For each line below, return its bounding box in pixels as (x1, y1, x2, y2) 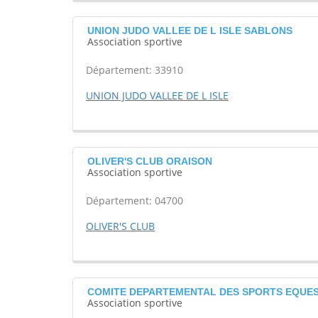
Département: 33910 (86, 63, 183, 77)
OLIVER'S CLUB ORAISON (87, 155, 212, 168)
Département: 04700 (86, 194, 183, 208)
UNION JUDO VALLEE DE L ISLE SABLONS (87, 25, 292, 37)
